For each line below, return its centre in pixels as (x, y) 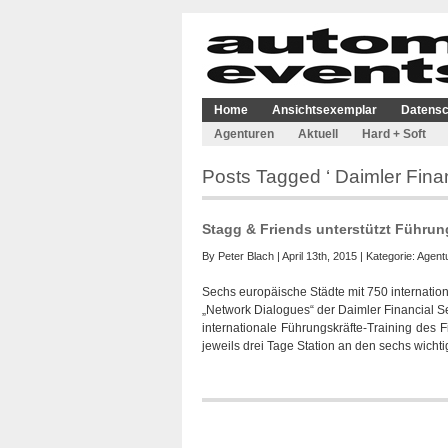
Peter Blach (246, 256)
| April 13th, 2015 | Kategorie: (345, 256)
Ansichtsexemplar (324, 110)
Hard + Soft (394, 134)
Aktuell (318, 134)
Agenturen (244, 134)
